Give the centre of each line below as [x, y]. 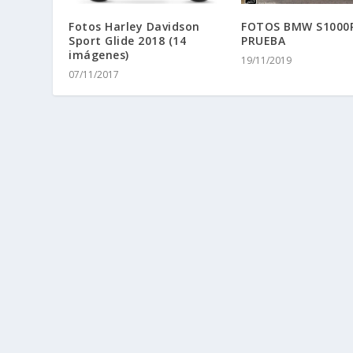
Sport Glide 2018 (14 [128, 41]
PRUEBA [263, 41]
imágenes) [99, 55]
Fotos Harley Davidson [134, 27]
